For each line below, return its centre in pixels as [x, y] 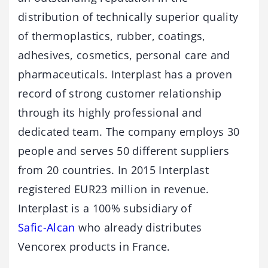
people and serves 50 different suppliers [124, 151]
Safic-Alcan [47, 227]
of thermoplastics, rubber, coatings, [112, 36]
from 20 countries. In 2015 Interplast [113, 170]
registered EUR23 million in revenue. [114, 189]
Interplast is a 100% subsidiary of [105, 208]
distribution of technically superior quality [128, 17]
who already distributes [138, 227]
